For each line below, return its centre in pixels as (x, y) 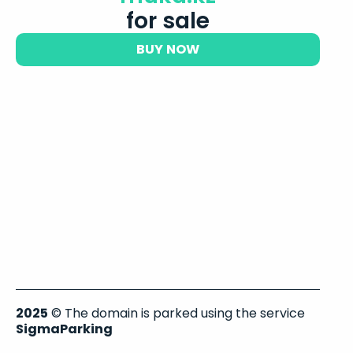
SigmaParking (64, 329)
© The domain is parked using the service (176, 313)
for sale (167, 20)
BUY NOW (167, 49)
